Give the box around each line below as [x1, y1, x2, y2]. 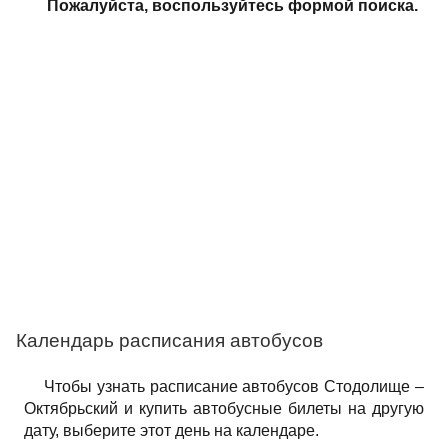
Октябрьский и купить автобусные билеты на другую [24, 400, 424, 417]
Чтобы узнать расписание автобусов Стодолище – [44, 378, 424, 395]
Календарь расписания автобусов [16, 330, 323, 351]
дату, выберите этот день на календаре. [24, 422, 319, 439]
